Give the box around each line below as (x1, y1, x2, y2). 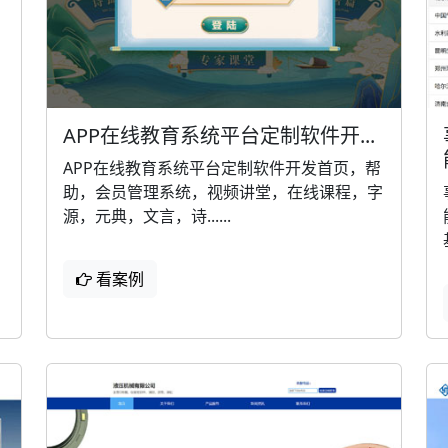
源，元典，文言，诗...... (63, 205, 231, 228)
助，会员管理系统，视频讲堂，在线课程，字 (63, 181, 383, 204)
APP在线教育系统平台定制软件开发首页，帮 (63, 157, 381, 180)
